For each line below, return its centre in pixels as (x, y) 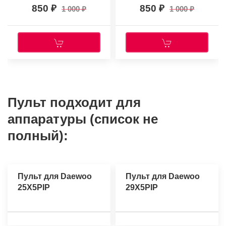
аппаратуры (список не (83, 119)
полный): (38, 136)
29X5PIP (142, 188)
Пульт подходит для (74, 103)
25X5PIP (34, 188)
